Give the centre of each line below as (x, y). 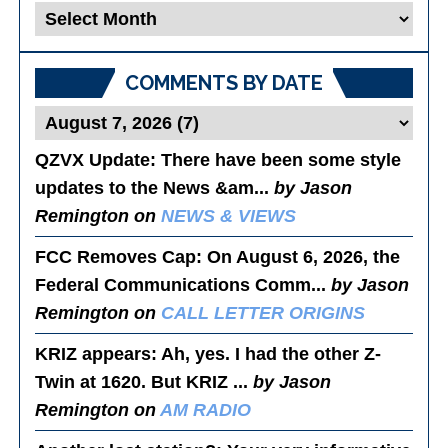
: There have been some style (276, 160)
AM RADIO (206, 410)
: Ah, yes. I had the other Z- (266, 354)
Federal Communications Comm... (183, 285)
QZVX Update (93, 160)
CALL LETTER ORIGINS (263, 313)
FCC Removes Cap (116, 257)
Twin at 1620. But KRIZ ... (144, 382)
